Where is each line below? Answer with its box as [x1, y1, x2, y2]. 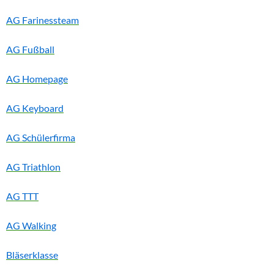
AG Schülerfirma [6, 131, 75, 144]
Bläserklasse [6, 249, 58, 261]
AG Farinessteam [6, 14, 79, 26]
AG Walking [6, 220, 56, 232]
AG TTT [6, 190, 39, 202]
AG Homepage [6, 73, 68, 85]
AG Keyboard [6, 102, 64, 114]
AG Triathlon [6, 161, 61, 173]
